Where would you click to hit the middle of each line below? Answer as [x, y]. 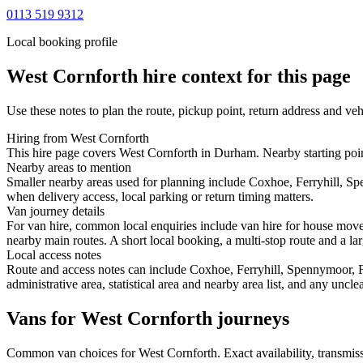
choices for [107, 352]
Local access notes [54, 254]
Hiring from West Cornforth [78, 138]
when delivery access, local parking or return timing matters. [160, 196]
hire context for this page [244, 76]
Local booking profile [62, 41]
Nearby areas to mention [69, 167]
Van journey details [56, 211]
